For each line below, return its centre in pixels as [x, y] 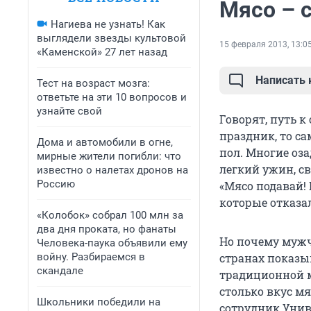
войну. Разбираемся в [91, 257]
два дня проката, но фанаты [107, 229]
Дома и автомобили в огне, [105, 142]
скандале [60, 271]
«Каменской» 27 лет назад [102, 52]
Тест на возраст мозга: [93, 83]
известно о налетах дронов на [112, 170]
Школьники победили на [99, 302]
